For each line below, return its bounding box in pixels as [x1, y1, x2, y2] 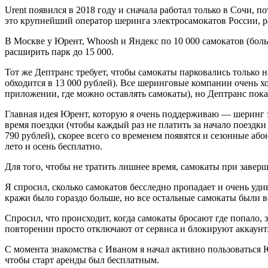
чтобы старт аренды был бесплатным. [5, 254, 159, 265]
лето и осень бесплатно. [5, 141, 102, 151]
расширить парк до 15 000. [5, 46, 114, 57]
